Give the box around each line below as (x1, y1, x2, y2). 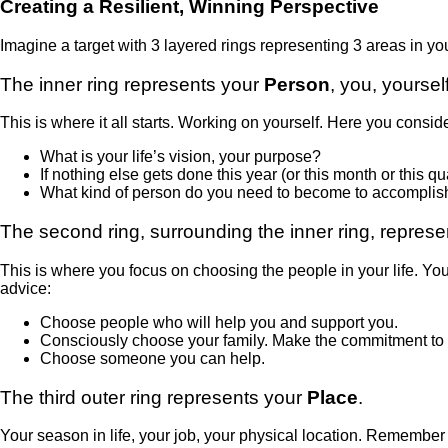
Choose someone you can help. (40, 349, 265, 367)
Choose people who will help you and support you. (40, 313, 398, 331)
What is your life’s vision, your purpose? (40, 148, 321, 166)
